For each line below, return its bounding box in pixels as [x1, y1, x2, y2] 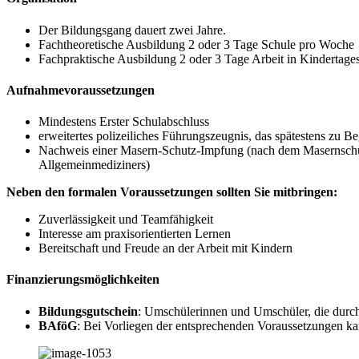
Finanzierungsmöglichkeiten [6, 272, 159, 287]
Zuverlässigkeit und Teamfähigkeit [38, 212, 213, 227]
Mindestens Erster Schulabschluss [38, 115, 209, 129]
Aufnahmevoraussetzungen [6, 83, 155, 97]
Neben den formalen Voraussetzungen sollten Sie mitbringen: [6, 185, 337, 200]
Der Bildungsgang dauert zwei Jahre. [38, 22, 226, 37]
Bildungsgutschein [38, 304, 138, 318]
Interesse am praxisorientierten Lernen [38, 227, 231, 241]
